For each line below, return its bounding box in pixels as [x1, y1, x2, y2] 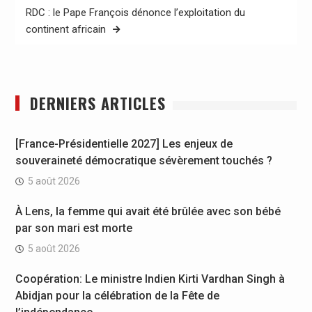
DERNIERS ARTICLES [29, 91, 166, 114]
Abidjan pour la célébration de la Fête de [15, 288, 219, 302]
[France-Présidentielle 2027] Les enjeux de [15, 136, 233, 150]
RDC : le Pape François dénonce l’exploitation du [25, 6, 245, 19]
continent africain [25, 23, 106, 36]
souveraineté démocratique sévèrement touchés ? [15, 153, 272, 167]
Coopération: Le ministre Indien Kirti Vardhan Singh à [15, 272, 285, 286]
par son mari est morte [15, 221, 132, 235]
